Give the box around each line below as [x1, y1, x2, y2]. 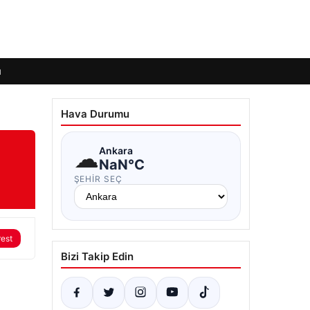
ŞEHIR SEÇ [73, 174, 123, 184]
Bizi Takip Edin [60, 250, 134, 263]
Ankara [98, 144, 133, 156]
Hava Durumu [60, 107, 129, 120]
